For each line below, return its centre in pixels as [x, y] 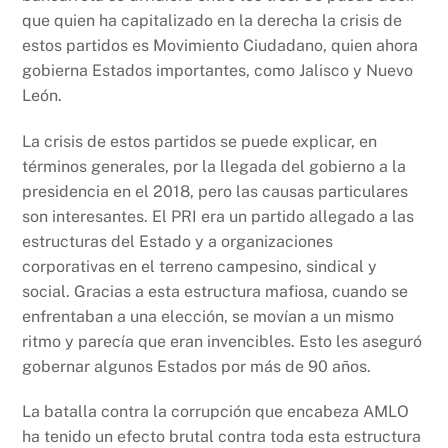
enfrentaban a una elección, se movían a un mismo [208, 316]
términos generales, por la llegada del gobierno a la [214, 166]
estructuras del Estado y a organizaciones [178, 241]
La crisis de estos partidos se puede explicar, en [200, 141]
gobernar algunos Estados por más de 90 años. [197, 366]
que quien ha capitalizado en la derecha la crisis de [212, 20]
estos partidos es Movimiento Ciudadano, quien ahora [220, 45]
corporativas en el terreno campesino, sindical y [200, 266]
